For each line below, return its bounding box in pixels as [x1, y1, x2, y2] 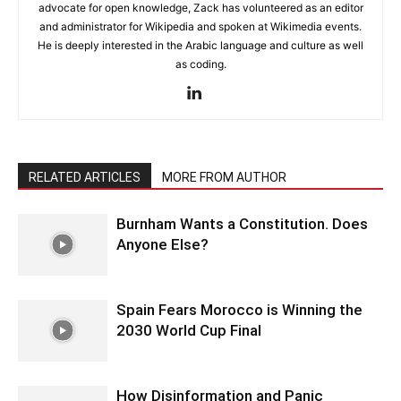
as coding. [175, 56, 226, 71]
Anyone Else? [116, 235, 209, 253]
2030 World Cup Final [116, 320, 261, 339]
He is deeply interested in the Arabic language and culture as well [38, 38, 363, 52]
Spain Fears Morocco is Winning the [116, 300, 363, 319]
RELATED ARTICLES [29, 169, 141, 184]
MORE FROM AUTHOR [162, 169, 286, 184]
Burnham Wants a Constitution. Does [116, 214, 368, 233]
